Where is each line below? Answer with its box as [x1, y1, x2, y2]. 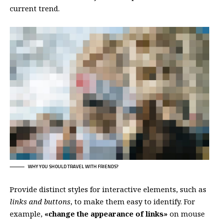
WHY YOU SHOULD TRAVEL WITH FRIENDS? [28, 163, 118, 171]
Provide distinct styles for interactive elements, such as [10, 184, 206, 194]
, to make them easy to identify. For [70, 196, 195, 206]
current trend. [10, 3, 60, 13]
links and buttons [10, 196, 70, 206]
